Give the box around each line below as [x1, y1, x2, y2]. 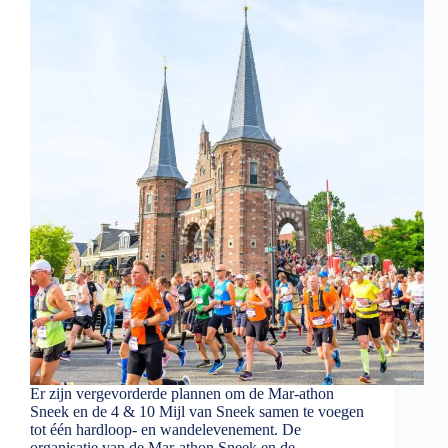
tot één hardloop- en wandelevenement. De [30, 421, 301, 439]
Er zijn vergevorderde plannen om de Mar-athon [30, 385, 334, 403]
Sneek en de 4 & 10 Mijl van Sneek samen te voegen [30, 403, 364, 421]
